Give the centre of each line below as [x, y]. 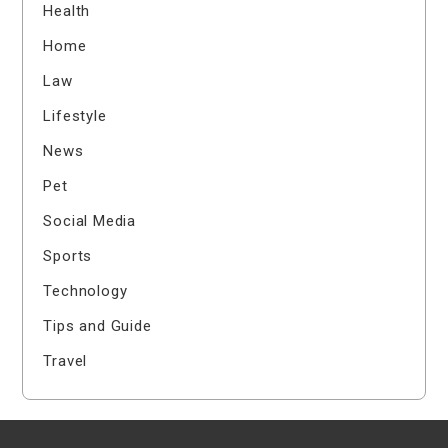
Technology [85, 291]
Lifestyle [75, 116]
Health [67, 11]
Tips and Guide [97, 326]
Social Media [90, 221]
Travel [65, 361]
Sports [68, 256]
